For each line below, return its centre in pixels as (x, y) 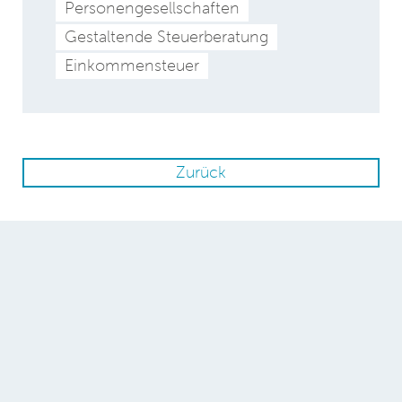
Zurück (201, 172)
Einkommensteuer (132, 66)
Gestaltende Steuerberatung (166, 37)
